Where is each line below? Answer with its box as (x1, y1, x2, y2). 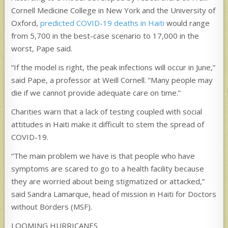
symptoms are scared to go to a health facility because (11, 163, 205, 174)
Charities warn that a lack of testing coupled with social (11, 106, 203, 117)
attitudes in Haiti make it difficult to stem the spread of (11, 119, 205, 129)
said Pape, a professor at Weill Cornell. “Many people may (11, 74, 213, 85)
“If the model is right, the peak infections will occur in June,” (11, 62, 216, 72)
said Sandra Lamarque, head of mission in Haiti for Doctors (11, 188, 217, 199)
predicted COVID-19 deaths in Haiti (40, 17, 165, 28)
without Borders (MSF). (11, 201, 93, 212)
